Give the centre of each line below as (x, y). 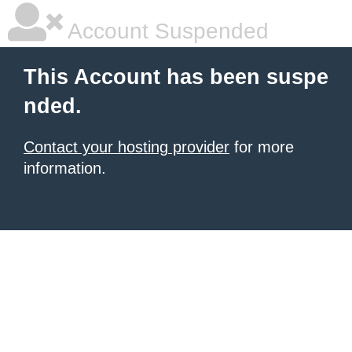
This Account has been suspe (176, 77)
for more (262, 147)
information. (65, 168)
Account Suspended (166, 31)
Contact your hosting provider (126, 147)
